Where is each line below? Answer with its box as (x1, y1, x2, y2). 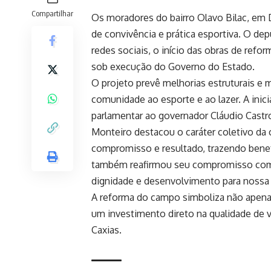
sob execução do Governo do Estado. (91, 60, 255, 73)
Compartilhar (31, 8, 73, 19)
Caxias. (91, 224, 122, 237)
